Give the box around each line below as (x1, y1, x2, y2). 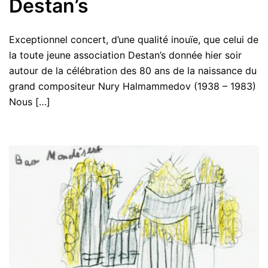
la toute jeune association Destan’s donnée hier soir (9, 48, 242, 61)
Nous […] (9, 95, 50, 108)
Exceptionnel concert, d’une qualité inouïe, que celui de (9, 33, 258, 45)
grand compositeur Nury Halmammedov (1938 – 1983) (9, 80, 256, 92)
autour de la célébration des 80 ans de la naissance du (9, 64, 257, 77)
